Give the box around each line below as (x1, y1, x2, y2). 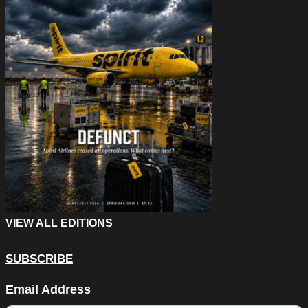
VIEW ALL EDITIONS (5, 217, 113, 230)
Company (2, 269, 58, 284)
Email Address (5, 283, 91, 297)
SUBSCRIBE (5, 252, 73, 266)
